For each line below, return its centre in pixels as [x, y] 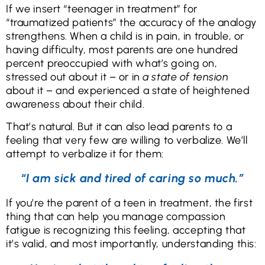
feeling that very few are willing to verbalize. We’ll [127, 140]
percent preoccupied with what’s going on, [112, 64]
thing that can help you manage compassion [116, 217]
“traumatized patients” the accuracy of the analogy [131, 23]
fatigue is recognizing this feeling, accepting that [126, 230]
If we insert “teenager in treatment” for [102, 9]
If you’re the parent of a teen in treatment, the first [130, 203]
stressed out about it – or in [75, 77]
